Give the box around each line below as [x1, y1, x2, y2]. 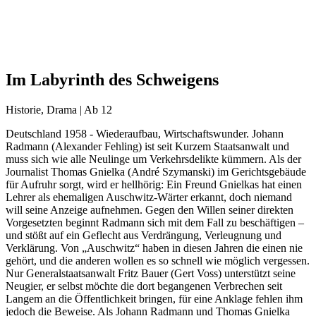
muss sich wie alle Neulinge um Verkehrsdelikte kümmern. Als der [6, 152, 301, 165]
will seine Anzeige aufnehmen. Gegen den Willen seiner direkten [6, 203, 293, 216]
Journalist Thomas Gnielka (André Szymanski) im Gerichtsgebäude [6, 165, 306, 178]
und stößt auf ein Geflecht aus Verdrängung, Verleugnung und [6, 229, 281, 241]
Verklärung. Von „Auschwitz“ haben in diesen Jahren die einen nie [6, 241, 303, 254]
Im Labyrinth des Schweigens [6, 70, 219, 89]
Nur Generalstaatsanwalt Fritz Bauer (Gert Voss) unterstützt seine [6, 267, 296, 279]
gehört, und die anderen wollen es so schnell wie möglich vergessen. [6, 254, 310, 267]
